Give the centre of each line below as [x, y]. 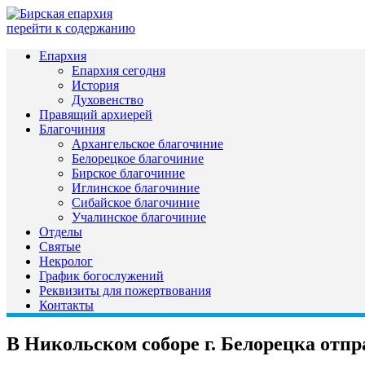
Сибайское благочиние [136, 202]
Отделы [61, 232]
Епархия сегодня [119, 70]
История [95, 85]
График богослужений [101, 276]
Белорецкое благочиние [138, 158]
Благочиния [72, 129]
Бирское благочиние [128, 173]
